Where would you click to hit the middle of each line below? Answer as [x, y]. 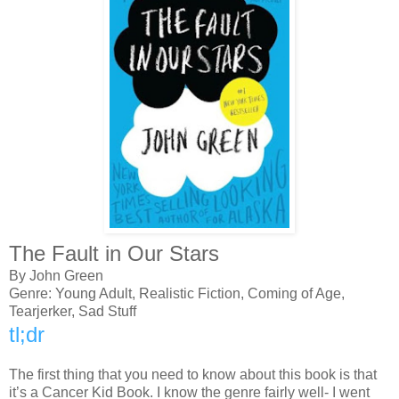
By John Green [56, 275]
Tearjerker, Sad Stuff [73, 311]
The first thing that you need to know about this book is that [193, 374]
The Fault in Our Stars [117, 253]
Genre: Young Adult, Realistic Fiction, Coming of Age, [177, 293]
